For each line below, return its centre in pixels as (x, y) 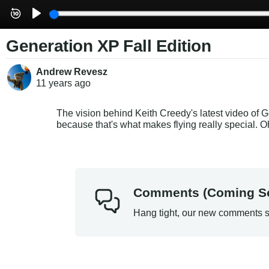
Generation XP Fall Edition (108, 46)
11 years (54, 83)
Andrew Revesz (72, 72)
